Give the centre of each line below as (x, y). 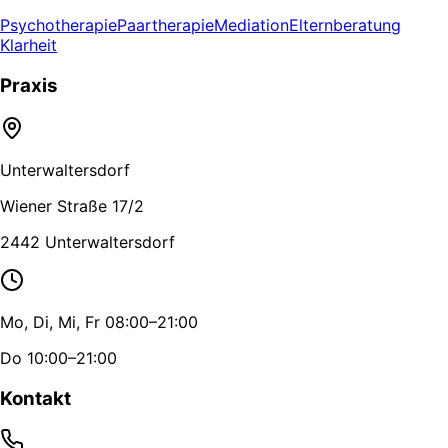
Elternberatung (345, 25)
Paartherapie (165, 25)
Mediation (251, 25)
